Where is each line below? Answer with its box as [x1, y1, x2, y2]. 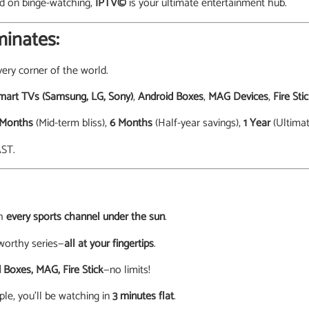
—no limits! [103, 260, 150, 279]
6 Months [110, 114, 153, 133]
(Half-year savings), [152, 114, 244, 133]
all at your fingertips [64, 234, 154, 253]
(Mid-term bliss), [33, 114, 110, 133]
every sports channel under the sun [6, 208, 166, 227]
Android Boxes [138, 88, 203, 107]
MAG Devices [208, 88, 268, 107]
